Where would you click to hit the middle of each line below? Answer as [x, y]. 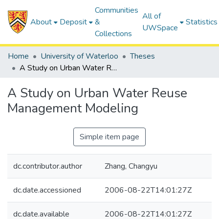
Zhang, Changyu [131, 166]
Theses [142, 56]
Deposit [74, 22]
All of [152, 16]
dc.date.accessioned [47, 190]
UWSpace [160, 28]
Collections [114, 34]
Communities [117, 10]
